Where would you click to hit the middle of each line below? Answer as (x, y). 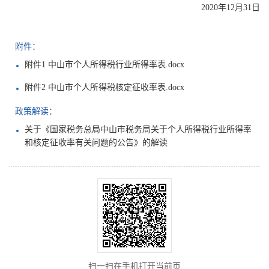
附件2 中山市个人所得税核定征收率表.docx (104, 88)
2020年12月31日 (231, 8)
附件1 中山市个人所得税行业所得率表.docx (104, 65)
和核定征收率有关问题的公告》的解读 (96, 143)
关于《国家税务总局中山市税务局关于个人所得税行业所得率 (138, 130)
